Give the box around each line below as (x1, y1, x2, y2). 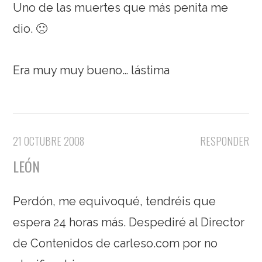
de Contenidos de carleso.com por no (13, 236, 218, 250)
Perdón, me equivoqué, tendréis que (13, 194, 216, 208)
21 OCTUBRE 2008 (13, 133, 85, 149)
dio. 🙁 (13, 21, 48, 36)
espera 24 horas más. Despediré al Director (13, 215, 245, 229)
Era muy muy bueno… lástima (13, 63, 170, 77)
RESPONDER (199, 133, 249, 149)
